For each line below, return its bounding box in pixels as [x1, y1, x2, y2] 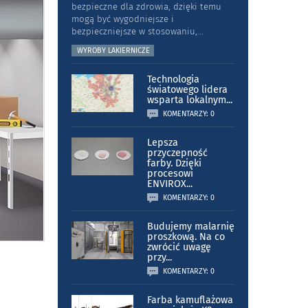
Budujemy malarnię [146, 221, 234, 233]
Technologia [146, 74, 199, 86]
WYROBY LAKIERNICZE [76, 46, 150, 56]
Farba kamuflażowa [146, 294, 233, 307]
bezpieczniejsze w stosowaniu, [71, 26, 197, 37]
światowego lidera [146, 84, 228, 96]
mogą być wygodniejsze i [71, 14, 174, 25]
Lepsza [146, 137, 178, 149]
